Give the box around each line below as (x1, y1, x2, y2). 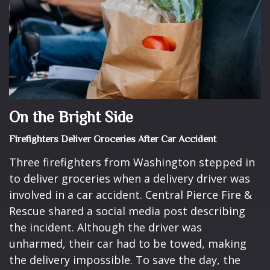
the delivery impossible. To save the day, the (9, 253, 240, 268)
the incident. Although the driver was (9, 220, 202, 235)
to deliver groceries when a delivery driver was (9, 171, 250, 186)
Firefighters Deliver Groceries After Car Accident (9, 134, 216, 145)
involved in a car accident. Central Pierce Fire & (9, 187, 252, 202)
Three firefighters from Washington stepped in (9, 155, 255, 170)
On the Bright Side (9, 108, 133, 127)
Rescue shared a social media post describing (9, 204, 245, 219)
